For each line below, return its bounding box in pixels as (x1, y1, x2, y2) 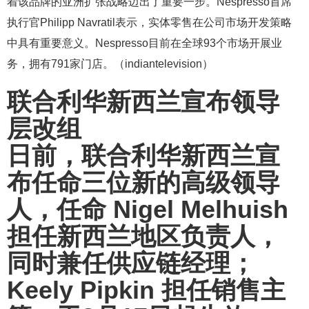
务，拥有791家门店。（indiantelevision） (7, 58, 213, 70)
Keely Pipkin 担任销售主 (7, 276, 286, 305)
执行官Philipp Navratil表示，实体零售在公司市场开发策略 (7, 17, 292, 29)
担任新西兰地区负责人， (7, 222, 280, 251)
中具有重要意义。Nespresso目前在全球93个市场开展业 (7, 37, 282, 50)
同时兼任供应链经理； (7, 249, 255, 278)
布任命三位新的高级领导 (7, 168, 280, 197)
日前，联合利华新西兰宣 (7, 141, 280, 170)
